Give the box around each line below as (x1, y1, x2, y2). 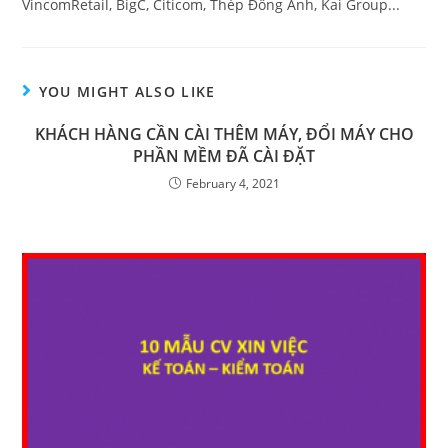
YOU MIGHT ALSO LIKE (38, 82, 216, 101)
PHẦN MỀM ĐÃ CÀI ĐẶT (133, 145, 315, 167)
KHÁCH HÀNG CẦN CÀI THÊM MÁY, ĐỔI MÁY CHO (34, 123, 414, 145)
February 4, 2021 (185, 175, 280, 192)
